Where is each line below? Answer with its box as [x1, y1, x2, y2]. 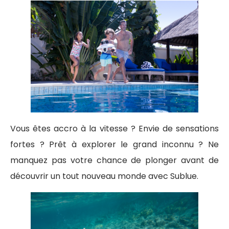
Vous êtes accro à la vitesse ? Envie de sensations [10, 122, 219, 134]
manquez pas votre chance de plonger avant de [10, 154, 219, 166]
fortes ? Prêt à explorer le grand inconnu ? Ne [10, 138, 219, 150]
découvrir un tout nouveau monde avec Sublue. [10, 170, 198, 182]
